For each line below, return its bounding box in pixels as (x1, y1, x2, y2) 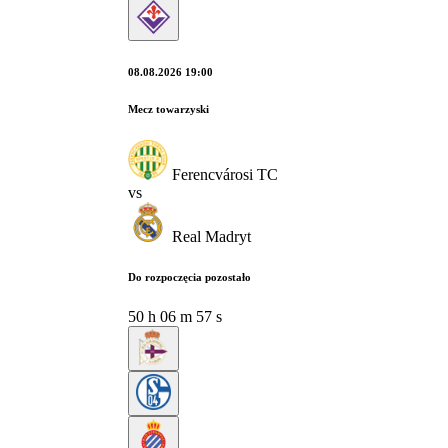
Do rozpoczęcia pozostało (128, 270, 251, 283)
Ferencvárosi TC (172, 165, 278, 183)
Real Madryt (172, 227, 251, 245)
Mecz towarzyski (128, 102, 209, 115)
